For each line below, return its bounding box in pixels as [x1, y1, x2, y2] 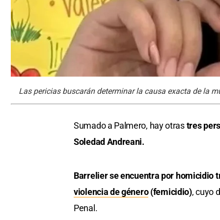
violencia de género [74, 187, 149, 197]
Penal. [74, 203, 98, 214]
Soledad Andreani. [74, 137, 144, 147]
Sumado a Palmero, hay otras [74, 120, 185, 131]
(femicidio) [148, 187, 192, 197]
